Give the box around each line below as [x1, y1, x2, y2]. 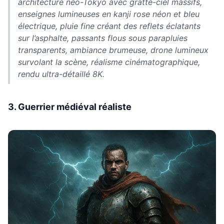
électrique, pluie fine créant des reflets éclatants [18, 20, 200, 31]
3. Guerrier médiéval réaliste [8, 101, 131, 112]
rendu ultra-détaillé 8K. [18, 68, 104, 79]
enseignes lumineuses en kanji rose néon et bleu [18, 8, 199, 19]
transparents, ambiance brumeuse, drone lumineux [18, 44, 208, 55]
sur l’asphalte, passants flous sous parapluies [18, 32, 187, 43]
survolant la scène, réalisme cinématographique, [18, 56, 200, 67]
